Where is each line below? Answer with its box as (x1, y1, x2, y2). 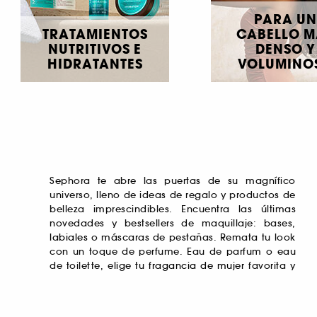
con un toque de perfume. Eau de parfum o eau (50, 246, 296, 258)
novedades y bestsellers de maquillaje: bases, (50, 217, 296, 230)
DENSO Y (255, 40, 316, 59)
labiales (50, 231, 88, 244)
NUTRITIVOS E (48, 40, 142, 59)
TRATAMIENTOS (42, 25, 148, 44)
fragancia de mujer (149, 260, 244, 272)
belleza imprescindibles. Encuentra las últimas (50, 203, 296, 216)
